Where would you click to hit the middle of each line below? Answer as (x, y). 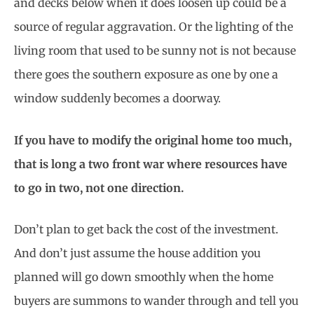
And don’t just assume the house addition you (137, 253)
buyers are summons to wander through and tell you (156, 301)
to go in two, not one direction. (99, 187)
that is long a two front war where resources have (151, 164)
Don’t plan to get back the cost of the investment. (146, 230)
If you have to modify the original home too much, (153, 140)
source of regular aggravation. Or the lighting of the (153, 27)
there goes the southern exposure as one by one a (146, 75)
